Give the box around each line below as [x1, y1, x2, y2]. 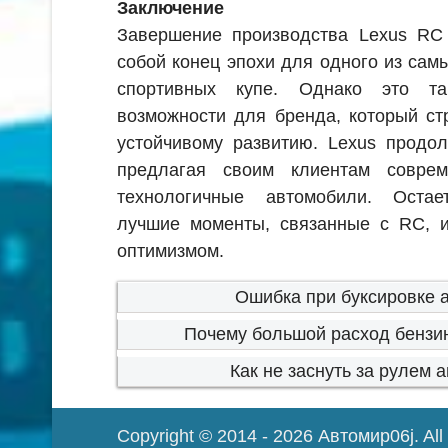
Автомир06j [318, 425, 414, 446]
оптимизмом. [117, 240, 224, 261]
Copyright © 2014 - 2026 [117, 425, 318, 446]
